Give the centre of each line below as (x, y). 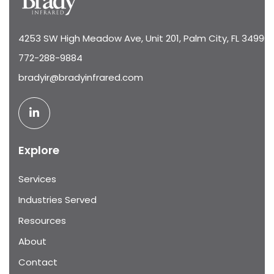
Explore (39, 150)
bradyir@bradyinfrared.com (81, 77)
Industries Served (57, 199)
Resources (42, 220)
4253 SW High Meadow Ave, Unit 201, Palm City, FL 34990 (144, 38)
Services (37, 179)
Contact (38, 262)
